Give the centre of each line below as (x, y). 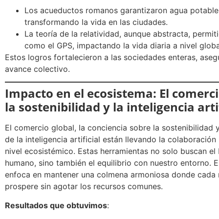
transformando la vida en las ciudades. (96, 22)
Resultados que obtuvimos (56, 205)
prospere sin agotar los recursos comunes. (84, 186)
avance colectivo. (37, 69)
